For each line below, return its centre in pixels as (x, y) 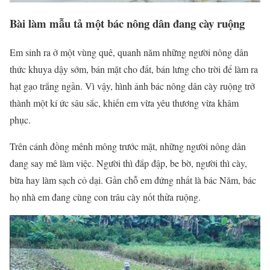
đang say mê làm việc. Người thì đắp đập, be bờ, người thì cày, (128, 163)
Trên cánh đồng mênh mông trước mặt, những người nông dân (128, 146)
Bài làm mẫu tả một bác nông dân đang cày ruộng (127, 23)
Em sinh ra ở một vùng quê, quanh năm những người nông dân (129, 52)
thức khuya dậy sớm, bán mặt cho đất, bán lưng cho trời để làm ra (134, 69)
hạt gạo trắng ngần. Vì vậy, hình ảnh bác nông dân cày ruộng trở (132, 86)
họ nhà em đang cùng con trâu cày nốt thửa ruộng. (105, 197)
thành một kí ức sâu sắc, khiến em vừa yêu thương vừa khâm (124, 103)
